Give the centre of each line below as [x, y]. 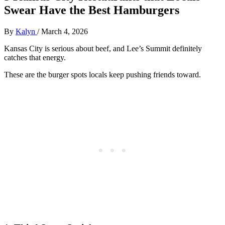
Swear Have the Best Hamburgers [92, 10]
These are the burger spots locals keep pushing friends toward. [102, 74]
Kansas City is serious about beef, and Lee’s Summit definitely [103, 48]
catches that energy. [35, 57]
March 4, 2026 [65, 31]
